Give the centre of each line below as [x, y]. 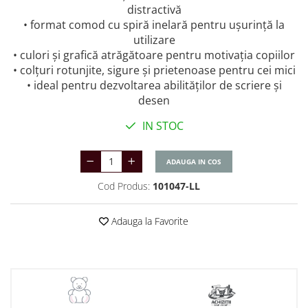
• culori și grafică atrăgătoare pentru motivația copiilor [154, 55]
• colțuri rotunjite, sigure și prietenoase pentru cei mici [154, 70]
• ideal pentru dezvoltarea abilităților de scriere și [154, 86]
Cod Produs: [124, 186]
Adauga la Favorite [148, 221]
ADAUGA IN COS [194, 162]
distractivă [154, 10]
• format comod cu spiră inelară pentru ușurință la [154, 25]
